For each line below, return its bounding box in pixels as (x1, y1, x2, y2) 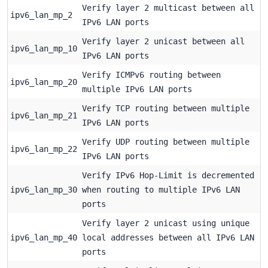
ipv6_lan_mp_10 (10, 43, 77, 53)
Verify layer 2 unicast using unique (82, 218, 249, 228)
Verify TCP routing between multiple (82, 103, 249, 113)
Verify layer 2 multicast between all (82, 2, 254, 13)
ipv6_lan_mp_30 (10, 184, 77, 194)
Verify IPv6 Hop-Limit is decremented (82, 170, 254, 180)
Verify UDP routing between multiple (82, 136, 249, 147)
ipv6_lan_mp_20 (10, 77, 77, 87)
